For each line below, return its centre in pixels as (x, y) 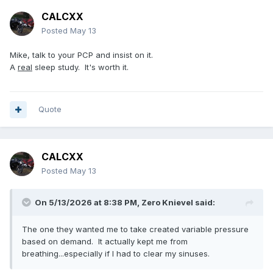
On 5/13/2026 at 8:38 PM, (88, 203)
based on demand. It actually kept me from (105, 242)
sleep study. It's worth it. (82, 67)
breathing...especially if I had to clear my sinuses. (117, 254)
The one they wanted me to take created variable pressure (135, 229)
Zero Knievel (167, 203)
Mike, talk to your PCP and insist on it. (81, 55)
